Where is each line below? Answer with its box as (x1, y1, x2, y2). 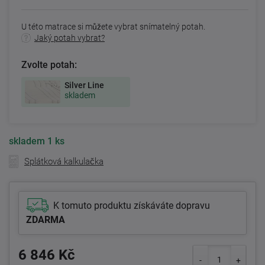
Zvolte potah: (21, 59, 77, 70)
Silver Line (64, 80, 105, 90)
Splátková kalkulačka (24, 156, 104, 167)
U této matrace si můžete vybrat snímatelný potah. (21, 21, 205, 31)
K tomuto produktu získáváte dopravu (53, 200, 210, 212)
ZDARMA (26, 214, 65, 226)
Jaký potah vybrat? (34, 33, 105, 43)
